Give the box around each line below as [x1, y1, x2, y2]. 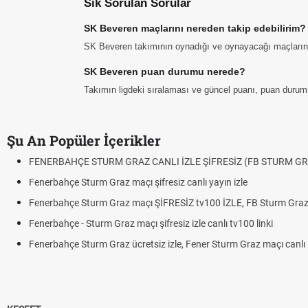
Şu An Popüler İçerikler [7, 131, 161, 149]
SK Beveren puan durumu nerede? [84, 66, 245, 77]
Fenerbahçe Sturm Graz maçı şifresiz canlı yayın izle [29, 177, 247, 188]
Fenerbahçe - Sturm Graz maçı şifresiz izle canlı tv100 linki [29, 218, 273, 229]
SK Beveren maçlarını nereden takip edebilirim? [84, 23, 306, 34]
